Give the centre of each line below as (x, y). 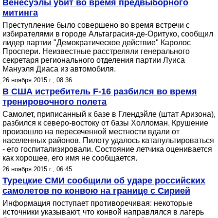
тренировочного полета (54, 102)
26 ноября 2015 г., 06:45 (37, 169)
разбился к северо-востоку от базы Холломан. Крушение (105, 123)
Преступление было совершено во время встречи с (96, 25)
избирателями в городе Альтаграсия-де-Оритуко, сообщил (108, 34)
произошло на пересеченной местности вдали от (91, 132)
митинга (20, 13)
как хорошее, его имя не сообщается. (70, 158)
